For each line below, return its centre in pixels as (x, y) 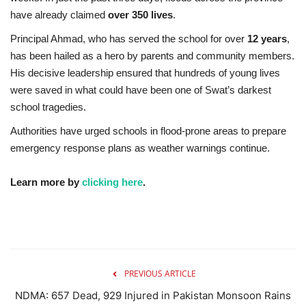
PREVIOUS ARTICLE (160, 273)
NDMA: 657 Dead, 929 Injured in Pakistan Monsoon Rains (153, 295)
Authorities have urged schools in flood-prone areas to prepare (148, 130)
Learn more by (46, 182)
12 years (267, 38)
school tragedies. (48, 107)
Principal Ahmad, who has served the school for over (129, 38)
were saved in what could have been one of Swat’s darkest (141, 89)
